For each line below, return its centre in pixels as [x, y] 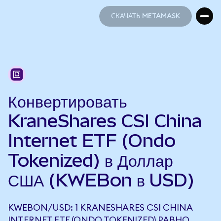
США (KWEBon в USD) [101, 180]
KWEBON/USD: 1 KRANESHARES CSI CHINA [100, 208]
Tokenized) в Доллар [91, 160]
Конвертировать [68, 101]
